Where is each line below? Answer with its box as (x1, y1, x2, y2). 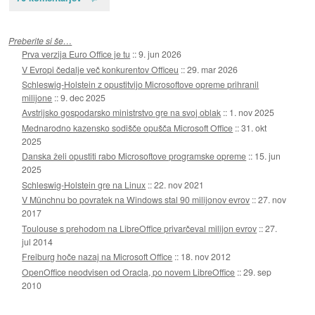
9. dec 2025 (60, 91, 106, 103)
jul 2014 (22, 235, 53, 247)
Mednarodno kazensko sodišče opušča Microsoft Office (22, 121, 233, 134)
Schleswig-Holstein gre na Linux (22, 178, 146, 191)
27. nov (258, 193, 287, 206)
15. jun (255, 150, 281, 162)
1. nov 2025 (229, 106, 275, 119)
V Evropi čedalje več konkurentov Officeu (22, 63, 179, 75)
